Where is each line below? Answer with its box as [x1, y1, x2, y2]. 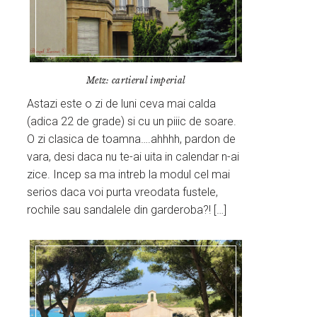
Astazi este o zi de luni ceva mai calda [27, 96, 217, 110]
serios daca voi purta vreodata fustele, [27, 185, 219, 199]
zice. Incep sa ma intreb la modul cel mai [27, 167, 231, 181]
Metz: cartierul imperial [86, 74, 186, 86]
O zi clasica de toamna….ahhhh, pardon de [27, 132, 236, 146]
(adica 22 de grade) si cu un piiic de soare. [27, 114, 237, 128]
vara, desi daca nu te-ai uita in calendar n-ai [27, 149, 240, 163]
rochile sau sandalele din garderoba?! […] [27, 202, 227, 217]
